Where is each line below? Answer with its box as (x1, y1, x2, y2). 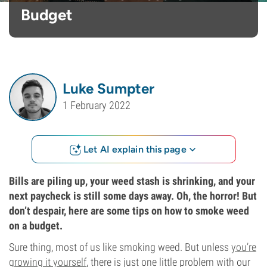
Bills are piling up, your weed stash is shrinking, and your (9, 175, 255, 187)
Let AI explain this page (83, 143, 187, 155)
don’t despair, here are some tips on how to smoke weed (9, 204, 249, 217)
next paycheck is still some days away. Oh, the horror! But (9, 190, 257, 202)
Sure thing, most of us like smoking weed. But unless (9, 241, 231, 253)
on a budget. (9, 219, 63, 232)
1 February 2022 (63, 99, 131, 112)
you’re (231, 241, 256, 253)
